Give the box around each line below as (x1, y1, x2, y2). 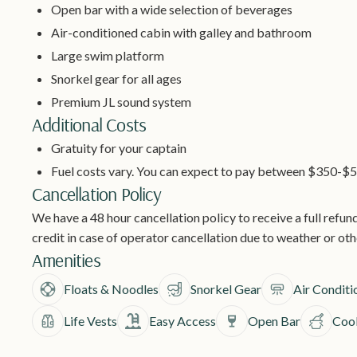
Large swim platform (51, 48, 164, 64)
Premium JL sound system (51, 94, 191, 110)
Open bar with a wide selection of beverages (51, 2, 292, 18)
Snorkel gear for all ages (51, 71, 182, 87)
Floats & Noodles (64, 281, 159, 297)
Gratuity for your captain (51, 140, 186, 156)
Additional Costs (32, 112, 147, 137)
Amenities (32, 248, 100, 273)
